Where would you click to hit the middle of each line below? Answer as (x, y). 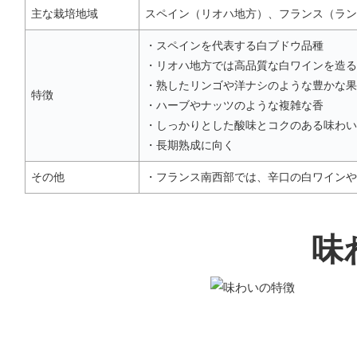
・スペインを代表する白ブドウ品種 (234, 46)
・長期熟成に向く (190, 145)
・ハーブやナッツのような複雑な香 (234, 106)
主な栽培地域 (65, 14)
